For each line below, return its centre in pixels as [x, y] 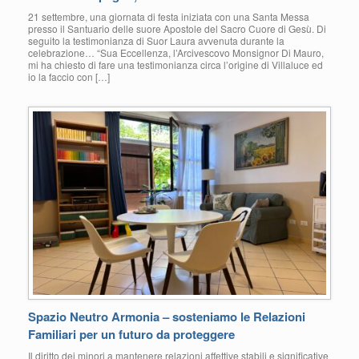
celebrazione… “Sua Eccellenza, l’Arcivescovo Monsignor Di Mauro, [176, 53]
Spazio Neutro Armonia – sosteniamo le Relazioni [167, 316]
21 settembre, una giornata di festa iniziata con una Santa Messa [169, 17]
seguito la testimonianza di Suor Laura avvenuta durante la [156, 41]
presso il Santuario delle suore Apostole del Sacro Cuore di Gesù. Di [177, 29]
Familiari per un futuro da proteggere [131, 334]
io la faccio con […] [69, 77]
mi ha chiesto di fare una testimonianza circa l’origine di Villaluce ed [175, 65]
